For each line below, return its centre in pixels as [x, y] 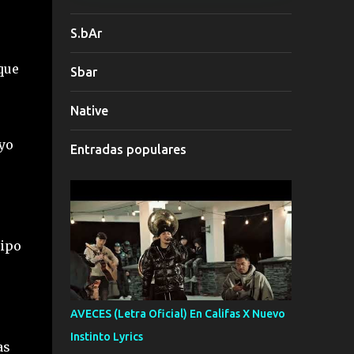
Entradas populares [128, 149]
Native [89, 111]
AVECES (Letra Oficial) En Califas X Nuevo [177, 314]
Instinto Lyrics [106, 337]
